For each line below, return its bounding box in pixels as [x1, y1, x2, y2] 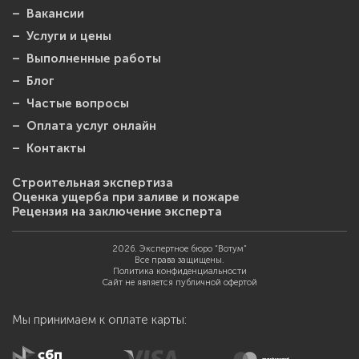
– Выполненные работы [12, 51, 161, 66]
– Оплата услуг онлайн [12, 119, 156, 133]
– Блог [12, 74, 54, 88]
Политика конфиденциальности [112, 266, 247, 276]
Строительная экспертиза [12, 175, 173, 190]
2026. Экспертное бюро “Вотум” [112, 244, 247, 254]
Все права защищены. [135, 255, 224, 265]
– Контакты [12, 141, 86, 155]
